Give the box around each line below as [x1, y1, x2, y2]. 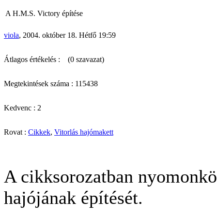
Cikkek [28, 128, 50, 136]
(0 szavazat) [62, 55, 104, 63]
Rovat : [4, 128, 28, 136]
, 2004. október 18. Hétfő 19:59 [19, 31, 116, 39]
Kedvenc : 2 [4, 104, 41, 112]
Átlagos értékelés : [4, 55, 62, 63]
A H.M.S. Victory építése [5, 9, 83, 17]
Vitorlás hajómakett [54, 128, 113, 136]
